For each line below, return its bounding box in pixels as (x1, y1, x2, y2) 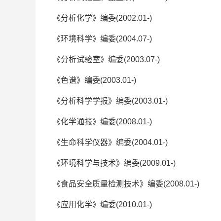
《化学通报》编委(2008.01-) (53, 117, 152, 126)
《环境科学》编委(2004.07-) (53, 34, 152, 43)
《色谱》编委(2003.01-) (53, 75, 136, 84)
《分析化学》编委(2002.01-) (53, 13, 152, 22)
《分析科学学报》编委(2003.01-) (53, 96, 168, 105)
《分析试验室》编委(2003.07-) (53, 55, 160, 64)
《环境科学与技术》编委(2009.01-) (53, 158, 176, 167)
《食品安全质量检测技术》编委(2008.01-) (53, 179, 199, 188)
